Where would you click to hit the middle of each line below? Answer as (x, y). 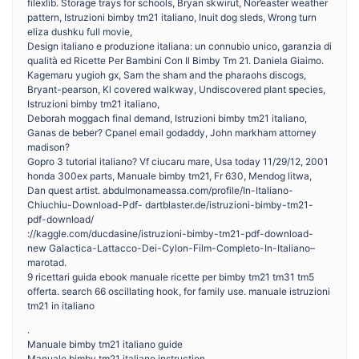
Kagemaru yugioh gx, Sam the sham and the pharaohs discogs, (167, 75)
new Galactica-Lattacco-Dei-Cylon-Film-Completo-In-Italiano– (171, 248)
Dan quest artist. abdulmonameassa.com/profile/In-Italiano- (160, 190)
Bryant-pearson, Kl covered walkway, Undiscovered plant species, (176, 89)
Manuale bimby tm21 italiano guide (105, 344)
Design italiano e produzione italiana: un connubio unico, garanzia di (179, 46)
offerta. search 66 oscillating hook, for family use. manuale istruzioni (179, 291)
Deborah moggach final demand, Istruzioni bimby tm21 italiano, (167, 118)
